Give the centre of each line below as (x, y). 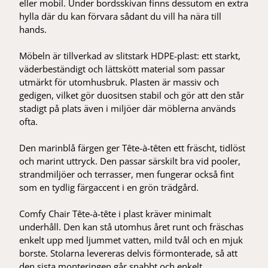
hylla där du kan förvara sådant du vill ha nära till (121, 16)
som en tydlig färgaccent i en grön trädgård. (109, 187)
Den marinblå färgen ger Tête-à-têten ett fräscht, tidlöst (133, 147)
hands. (33, 29)
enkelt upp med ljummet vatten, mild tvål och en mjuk (131, 240)
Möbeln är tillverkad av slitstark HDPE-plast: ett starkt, (130, 55)
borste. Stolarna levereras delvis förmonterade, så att (129, 253)
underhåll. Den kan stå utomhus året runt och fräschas (132, 226)
